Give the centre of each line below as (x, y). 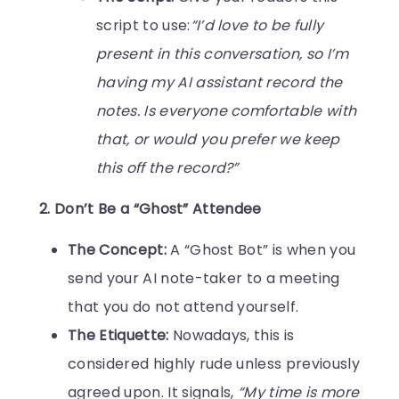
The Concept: (117, 249)
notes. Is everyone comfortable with (227, 110)
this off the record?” (167, 167)
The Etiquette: (118, 335)
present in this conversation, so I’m (223, 53)
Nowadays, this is (232, 335)
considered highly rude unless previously (214, 363)
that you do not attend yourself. (183, 306)
